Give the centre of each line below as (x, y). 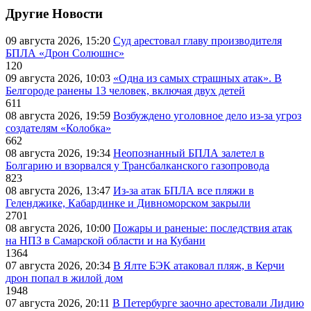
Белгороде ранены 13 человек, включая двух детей (125, 91)
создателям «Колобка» (58, 128)
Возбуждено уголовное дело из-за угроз (207, 116)
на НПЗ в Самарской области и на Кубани (106, 241)
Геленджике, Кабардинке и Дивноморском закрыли (128, 203)
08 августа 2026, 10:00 (59, 228)
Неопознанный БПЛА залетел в (189, 153)
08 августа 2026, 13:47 (59, 191)
